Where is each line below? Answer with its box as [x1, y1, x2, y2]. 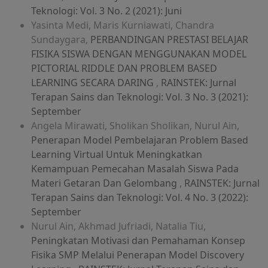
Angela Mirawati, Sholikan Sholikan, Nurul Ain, [31, 119, 239, 133]
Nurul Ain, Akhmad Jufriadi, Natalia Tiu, [31, 220, 206, 233]
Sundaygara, [31, 33, 90, 47]
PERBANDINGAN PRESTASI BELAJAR [90, 33, 248, 47]
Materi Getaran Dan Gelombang [31, 176, 179, 190]
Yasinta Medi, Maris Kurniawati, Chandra [31, 19, 214, 32]
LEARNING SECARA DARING [31, 76, 156, 90]
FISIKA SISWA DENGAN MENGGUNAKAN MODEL [31, 47, 246, 61]
